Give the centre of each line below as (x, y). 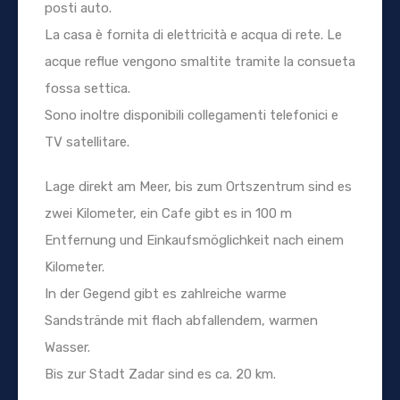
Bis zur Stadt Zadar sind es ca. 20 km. (160, 374)
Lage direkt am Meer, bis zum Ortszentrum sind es (198, 186)
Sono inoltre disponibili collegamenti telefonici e (192, 115)
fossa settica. (87, 88)
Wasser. (67, 347)
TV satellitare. (87, 142)
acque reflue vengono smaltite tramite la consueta (200, 61)
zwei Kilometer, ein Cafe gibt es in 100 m (168, 213)
